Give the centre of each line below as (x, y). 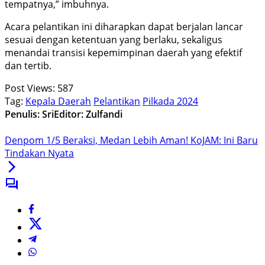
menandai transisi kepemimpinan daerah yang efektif (123, 53)
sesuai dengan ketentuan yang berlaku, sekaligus (114, 40)
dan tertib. (28, 66)
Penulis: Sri (29, 114)
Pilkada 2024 (170, 101)
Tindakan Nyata (39, 153)
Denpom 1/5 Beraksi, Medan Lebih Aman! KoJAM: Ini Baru (131, 140)
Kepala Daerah (58, 101)
